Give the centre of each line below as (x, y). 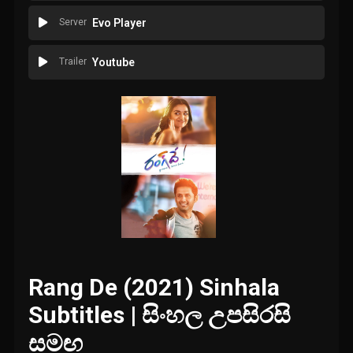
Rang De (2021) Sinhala (154, 288)
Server (72, 22)
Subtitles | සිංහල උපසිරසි (160, 315)
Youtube (113, 63)
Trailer (72, 62)
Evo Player (119, 23)
